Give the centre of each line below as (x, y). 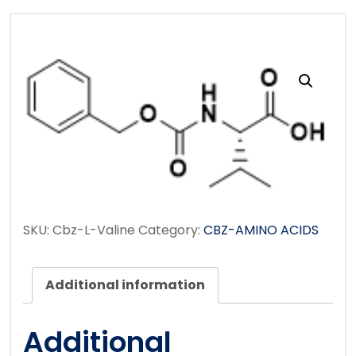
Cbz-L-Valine (94, 230)
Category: (171, 230)
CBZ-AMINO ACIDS (261, 230)
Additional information (125, 285)
